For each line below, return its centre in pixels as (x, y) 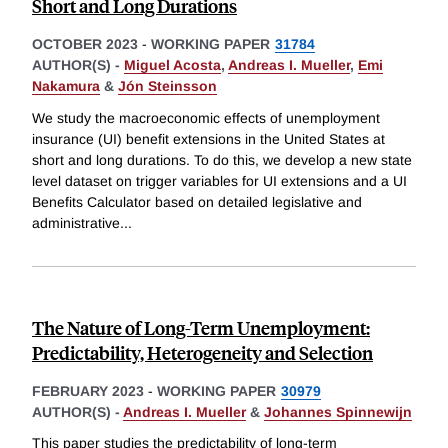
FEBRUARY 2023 (88, 390)
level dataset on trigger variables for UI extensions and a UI (219, 180)
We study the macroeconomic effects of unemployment (206, 117)
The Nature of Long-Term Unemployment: (201, 327)
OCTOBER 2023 (85, 44)
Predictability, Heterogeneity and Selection (202, 352)
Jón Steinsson (167, 86)
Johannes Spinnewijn (338, 411)
